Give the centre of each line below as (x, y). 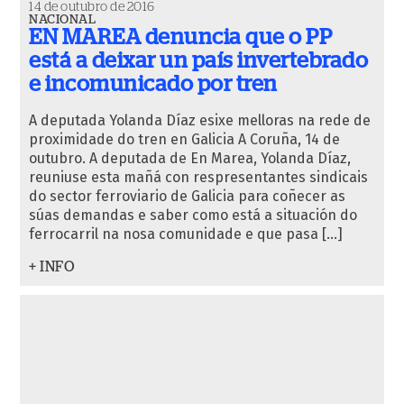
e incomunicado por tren (153, 85)
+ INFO (52, 267)
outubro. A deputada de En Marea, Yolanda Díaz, (190, 158)
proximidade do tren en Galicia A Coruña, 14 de (184, 139)
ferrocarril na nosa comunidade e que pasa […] (186, 234)
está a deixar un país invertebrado (198, 61)
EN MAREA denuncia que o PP (180, 38)
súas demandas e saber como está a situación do (193, 215)
